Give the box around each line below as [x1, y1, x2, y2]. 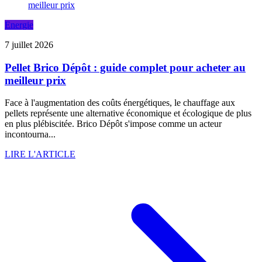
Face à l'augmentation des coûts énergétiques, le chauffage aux [5, 98, 235, 108]
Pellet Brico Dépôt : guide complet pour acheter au [5, 61, 246, 74]
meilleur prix [5, 74, 66, 87]
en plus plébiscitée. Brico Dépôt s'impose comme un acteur [5, 119, 222, 129]
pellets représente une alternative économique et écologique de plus [5, 108, 251, 119]
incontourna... [5, 129, 56, 140]
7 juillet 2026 [5, 40, 53, 50]
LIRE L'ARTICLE [5, 149, 75, 160]
